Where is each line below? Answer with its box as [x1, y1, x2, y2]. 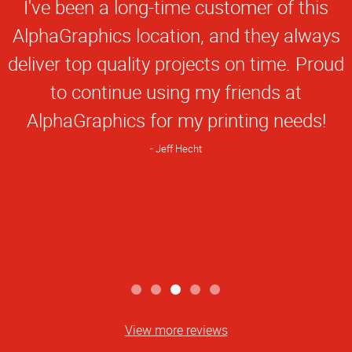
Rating [106, 16, 159, 42]
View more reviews [124, 321, 228, 339]
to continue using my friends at [50, 78, 302, 104]
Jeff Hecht [156, 141, 202, 156]
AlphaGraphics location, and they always [12, 21, 340, 48]
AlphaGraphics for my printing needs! [26, 106, 326, 133]
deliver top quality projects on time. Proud [8, 49, 344, 76]
